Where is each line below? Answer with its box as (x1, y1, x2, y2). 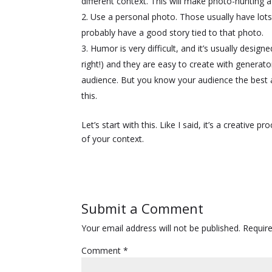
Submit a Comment (81, 199, 204, 218)
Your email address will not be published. (81, 222, 241, 234)
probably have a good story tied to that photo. (81, 27, 264, 39)
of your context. (81, 133, 144, 145)
